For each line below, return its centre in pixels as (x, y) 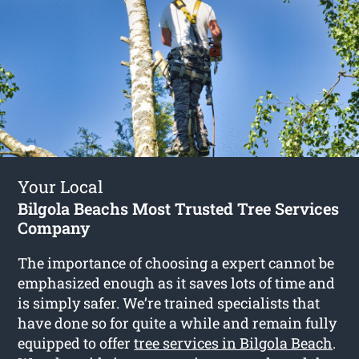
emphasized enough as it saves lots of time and (177, 282)
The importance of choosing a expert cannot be (176, 262)
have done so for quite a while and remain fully (177, 323)
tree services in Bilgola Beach (234, 343)
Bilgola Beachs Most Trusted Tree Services (179, 208)
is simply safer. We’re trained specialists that (169, 303)
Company (54, 227)
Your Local (61, 186)
